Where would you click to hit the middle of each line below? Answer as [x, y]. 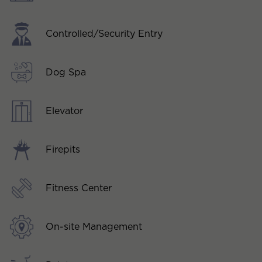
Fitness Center [79, 188]
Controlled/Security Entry [104, 33]
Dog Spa [66, 72]
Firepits [63, 149]
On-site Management [94, 226]
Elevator [64, 111]
